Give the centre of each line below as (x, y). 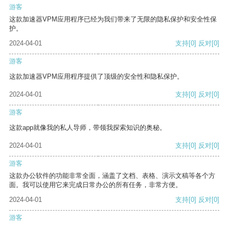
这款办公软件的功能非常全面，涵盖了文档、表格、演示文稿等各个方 (112, 176)
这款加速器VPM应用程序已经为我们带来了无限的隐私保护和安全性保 (113, 19)
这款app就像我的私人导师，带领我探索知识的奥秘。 (88, 128)
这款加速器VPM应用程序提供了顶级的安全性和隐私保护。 (96, 77)
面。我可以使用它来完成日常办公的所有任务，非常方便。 (96, 185)
